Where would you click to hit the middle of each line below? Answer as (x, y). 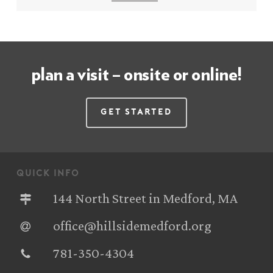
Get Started (136, 112)
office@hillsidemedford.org (132, 226)
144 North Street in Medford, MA (145, 198)
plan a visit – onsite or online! (136, 75)
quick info (48, 174)
